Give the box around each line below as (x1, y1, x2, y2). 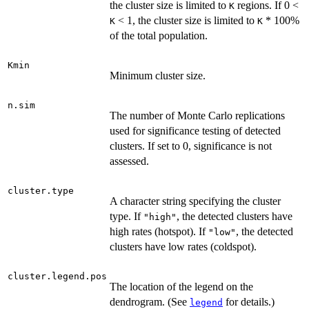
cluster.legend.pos (8, 270, 107, 281)
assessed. (110, 154, 149, 167)
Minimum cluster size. (110, 69, 206, 81)
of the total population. (110, 29, 208, 41)
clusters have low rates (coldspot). (110, 240, 257, 252)
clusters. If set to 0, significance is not (110, 139, 272, 152)
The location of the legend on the (110, 280, 253, 292)
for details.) (223, 295, 275, 308)
